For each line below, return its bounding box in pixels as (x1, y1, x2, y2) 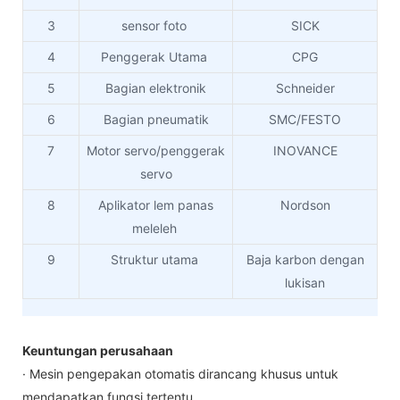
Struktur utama (110, 252, 202, 268)
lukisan (285, 275, 325, 291)
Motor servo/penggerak (87, 143, 225, 159)
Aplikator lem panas (98, 197, 213, 213)
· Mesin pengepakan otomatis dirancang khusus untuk (22, 366, 338, 382)
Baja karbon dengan (246, 252, 364, 268)
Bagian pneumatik (103, 112, 209, 128)
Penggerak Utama (101, 49, 211, 65)
